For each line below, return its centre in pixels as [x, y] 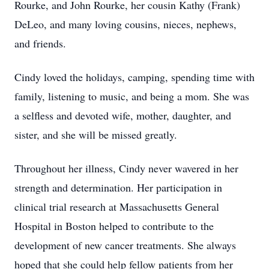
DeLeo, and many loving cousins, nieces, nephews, [125, 24]
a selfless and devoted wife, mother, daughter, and [123, 115]
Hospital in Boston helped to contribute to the [114, 226]
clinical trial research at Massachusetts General [117, 207]
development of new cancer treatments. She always [125, 245]
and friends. [40, 43]
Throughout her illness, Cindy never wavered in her [126, 168]
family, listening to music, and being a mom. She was [132, 96]
